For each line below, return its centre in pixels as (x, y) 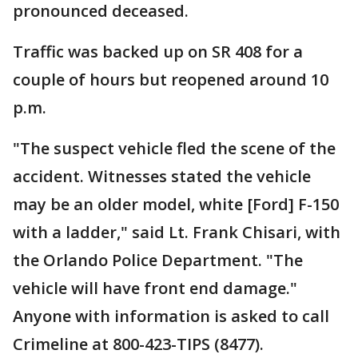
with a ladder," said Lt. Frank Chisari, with (177, 232)
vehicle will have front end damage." (157, 288)
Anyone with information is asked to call (171, 316)
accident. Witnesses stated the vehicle (162, 176)
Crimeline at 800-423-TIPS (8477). (138, 344)
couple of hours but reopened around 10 (171, 80)
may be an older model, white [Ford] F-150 (176, 204)
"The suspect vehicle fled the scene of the (174, 148)
